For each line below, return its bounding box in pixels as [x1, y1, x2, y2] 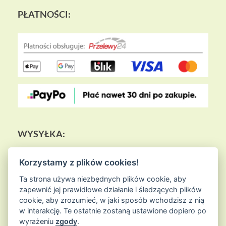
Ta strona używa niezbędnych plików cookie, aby [19, 174, 187, 183]
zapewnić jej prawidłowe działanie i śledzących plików [19, 185, 202, 194]
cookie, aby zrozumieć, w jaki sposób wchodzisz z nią [19, 195, 205, 204]
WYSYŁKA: [18, 128, 65, 140]
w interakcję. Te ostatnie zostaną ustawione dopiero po [19, 206, 207, 215]
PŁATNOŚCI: [18, 9, 71, 20]
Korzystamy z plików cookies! [19, 157, 139, 167]
